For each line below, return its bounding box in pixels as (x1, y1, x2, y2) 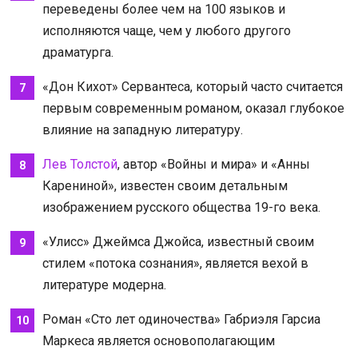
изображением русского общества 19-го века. (42, 199, 320, 215)
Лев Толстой (42, 156, 117, 172)
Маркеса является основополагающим (42, 332, 275, 348)
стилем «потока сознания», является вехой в (42, 255, 308, 271)
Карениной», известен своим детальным (42, 177, 288, 193)
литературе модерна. (42, 276, 166, 292)
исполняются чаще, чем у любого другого (42, 22, 291, 38)
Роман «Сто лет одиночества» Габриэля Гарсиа (42, 311, 320, 327)
